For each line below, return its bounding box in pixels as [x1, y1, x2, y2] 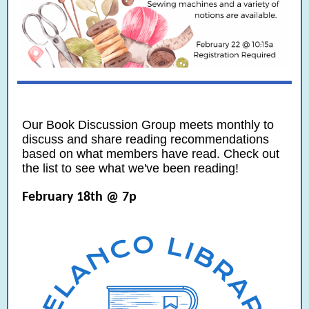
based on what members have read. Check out [22, 147, 279, 161]
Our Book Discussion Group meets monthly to [22, 118, 274, 132]
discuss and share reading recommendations [22, 132, 269, 146]
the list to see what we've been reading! [22, 161, 239, 175]
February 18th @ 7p [22, 190, 137, 204]
